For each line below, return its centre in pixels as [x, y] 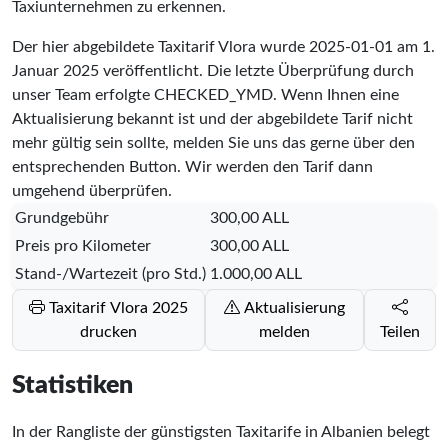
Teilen [400, 331]
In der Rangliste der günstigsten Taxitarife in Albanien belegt [221, 431]
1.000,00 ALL [256, 273]
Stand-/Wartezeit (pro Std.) [110, 273]
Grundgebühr [62, 217]
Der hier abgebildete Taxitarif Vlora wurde [160, 46]
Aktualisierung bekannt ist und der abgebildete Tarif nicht [212, 118]
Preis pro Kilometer [83, 245]
